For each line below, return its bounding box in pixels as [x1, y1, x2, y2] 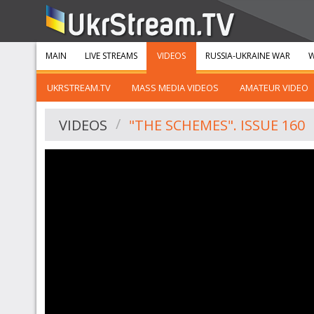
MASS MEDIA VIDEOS [132, 81, 219, 94]
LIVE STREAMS [85, 50, 137, 62]
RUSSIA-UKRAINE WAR [205, 50, 290, 62]
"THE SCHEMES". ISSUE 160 [129, 115, 305, 135]
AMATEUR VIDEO [240, 81, 308, 94]
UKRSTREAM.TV [47, 81, 111, 94]
